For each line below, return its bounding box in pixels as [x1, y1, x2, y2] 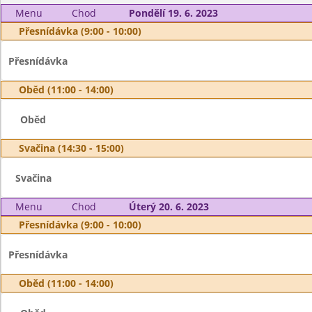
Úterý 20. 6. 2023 [128, 200, 209, 213]
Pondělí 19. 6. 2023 [128, 6, 218, 19]
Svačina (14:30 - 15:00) [19, 141, 124, 155]
